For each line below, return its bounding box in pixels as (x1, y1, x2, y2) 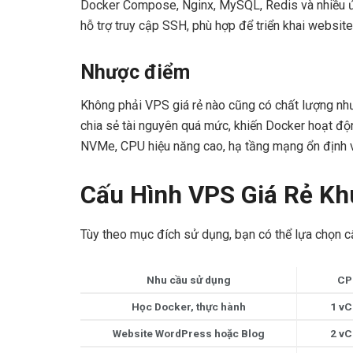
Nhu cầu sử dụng (146, 273, 231, 286)
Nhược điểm (80, 60, 190, 84)
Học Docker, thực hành (131, 299, 246, 313)
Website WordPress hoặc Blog (112, 326, 265, 340)
